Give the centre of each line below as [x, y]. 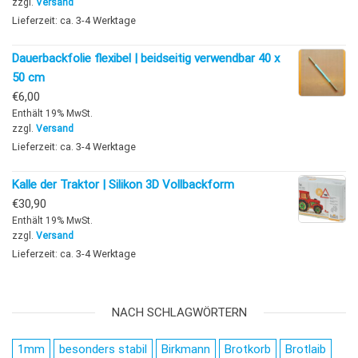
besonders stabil [103, 349]
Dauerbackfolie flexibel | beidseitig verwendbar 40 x [146, 58]
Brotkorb [248, 349]
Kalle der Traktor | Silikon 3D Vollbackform [123, 184]
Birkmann [186, 349]
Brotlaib [306, 349]
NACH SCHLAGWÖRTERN [179, 312]
